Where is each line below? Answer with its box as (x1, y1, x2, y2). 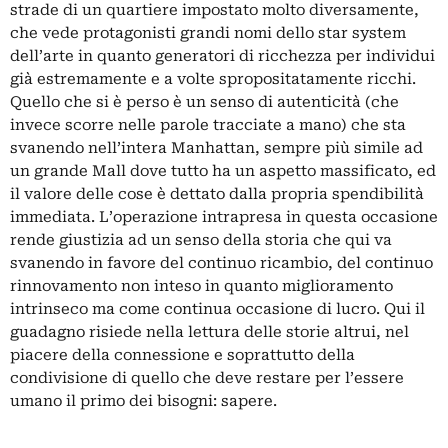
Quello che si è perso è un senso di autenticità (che (10, 92, 399, 111)
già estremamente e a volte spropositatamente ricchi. (10, 69, 416, 88)
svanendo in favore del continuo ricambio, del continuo (10, 253, 433, 272)
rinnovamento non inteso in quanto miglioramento (10, 276, 393, 295)
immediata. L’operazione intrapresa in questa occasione (10, 207, 438, 226)
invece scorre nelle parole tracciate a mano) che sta (10, 115, 406, 134)
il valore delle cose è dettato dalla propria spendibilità (10, 184, 424, 203)
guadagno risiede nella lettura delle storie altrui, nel (10, 322, 409, 341)
